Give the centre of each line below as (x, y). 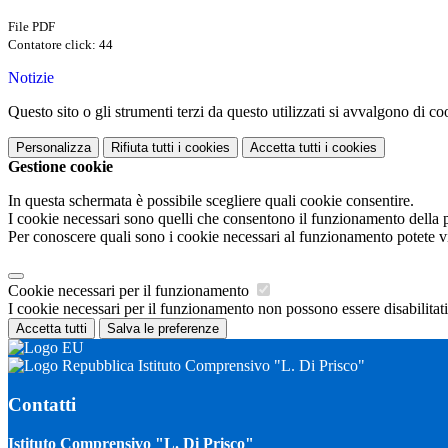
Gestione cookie (60, 167)
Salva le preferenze (163, 329)
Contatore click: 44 (60, 45)
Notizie (31, 78)
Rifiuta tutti (142, 148)
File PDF (31, 27)
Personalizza (53, 148)
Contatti (42, 404)
